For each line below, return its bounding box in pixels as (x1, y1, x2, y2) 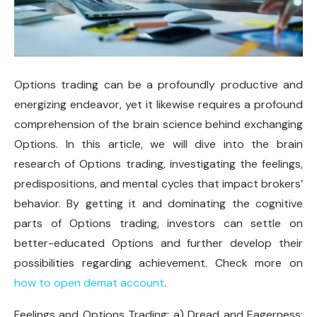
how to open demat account (14, 275, 164, 290)
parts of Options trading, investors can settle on (14, 216, 303, 231)
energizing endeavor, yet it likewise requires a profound (14, 97, 303, 112)
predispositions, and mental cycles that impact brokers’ (14, 176, 303, 191)
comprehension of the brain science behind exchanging (14, 117, 303, 132)
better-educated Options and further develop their (14, 236, 303, 250)
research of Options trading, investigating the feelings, (14, 156, 303, 171)
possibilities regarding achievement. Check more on (14, 255, 303, 270)
